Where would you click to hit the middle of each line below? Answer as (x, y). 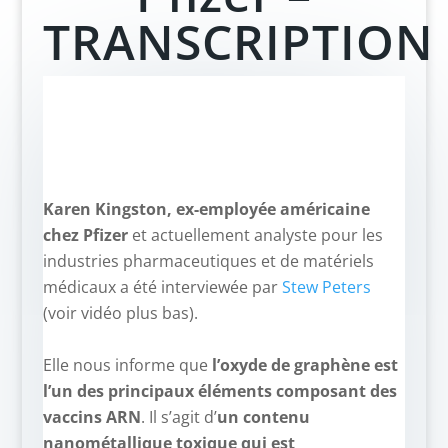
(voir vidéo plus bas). (120, 313)
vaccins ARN (91, 417)
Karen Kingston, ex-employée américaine (206, 209)
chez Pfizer (85, 235)
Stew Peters (326, 287)
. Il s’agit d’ (178, 417)
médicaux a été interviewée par (162, 287)
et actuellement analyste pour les (255, 235)
